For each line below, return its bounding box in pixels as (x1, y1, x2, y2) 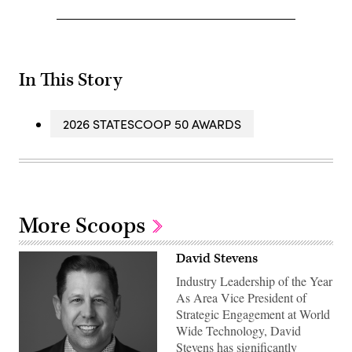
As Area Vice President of (176, 289, 306, 306)
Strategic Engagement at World (176, 306, 330, 323)
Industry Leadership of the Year (176, 273, 332, 290)
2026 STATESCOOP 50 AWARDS (63, 115, 241, 133)
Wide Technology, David (176, 322, 301, 339)
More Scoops (19, 211, 150, 241)
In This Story (19, 68, 122, 93)
